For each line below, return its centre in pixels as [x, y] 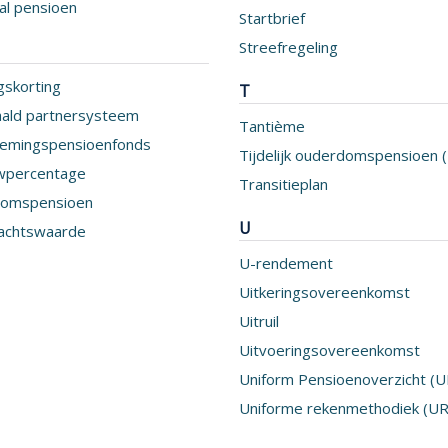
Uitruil [259, 321]
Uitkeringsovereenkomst [324, 292]
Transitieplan [283, 184]
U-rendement [286, 263]
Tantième [272, 126]
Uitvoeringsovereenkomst [329, 350]
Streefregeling [288, 47]
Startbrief [272, 18]
